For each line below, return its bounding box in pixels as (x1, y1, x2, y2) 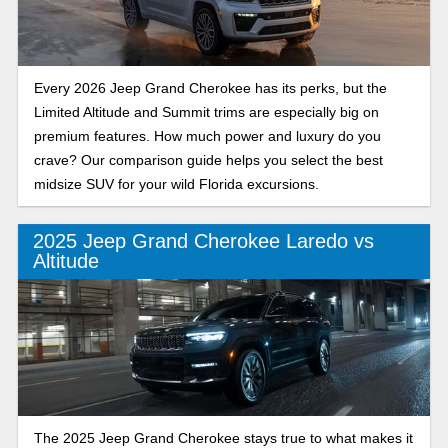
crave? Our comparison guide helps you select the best (33, 151, 383, 168)
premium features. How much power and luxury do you (33, 127, 381, 144)
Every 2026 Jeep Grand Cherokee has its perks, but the (33, 79, 387, 96)
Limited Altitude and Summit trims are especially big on (33, 103, 379, 120)
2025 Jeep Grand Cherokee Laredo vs (32, 230, 374, 253)
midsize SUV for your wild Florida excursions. (33, 175, 319, 192)
